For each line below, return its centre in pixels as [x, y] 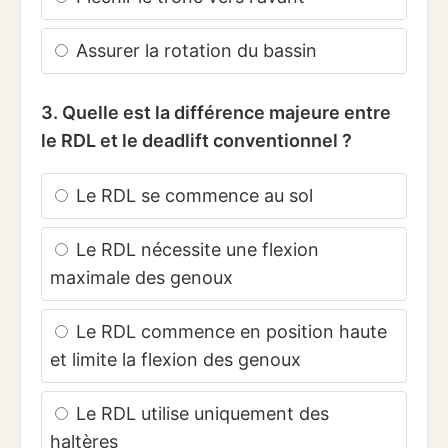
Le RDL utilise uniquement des [200, 414]
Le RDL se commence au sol [192, 196]
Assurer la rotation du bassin [194, 51]
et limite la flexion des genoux [175, 360]
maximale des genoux [141, 278]
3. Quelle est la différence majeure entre [216, 113]
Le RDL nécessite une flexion [195, 250]
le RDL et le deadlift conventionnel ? [196, 141]
